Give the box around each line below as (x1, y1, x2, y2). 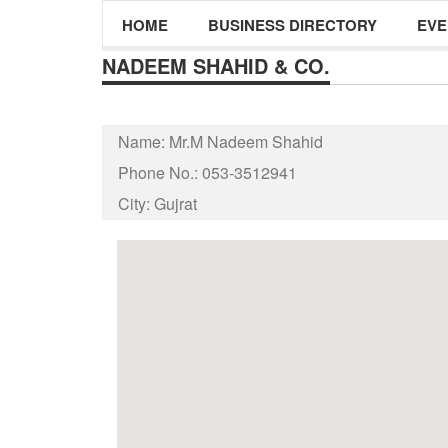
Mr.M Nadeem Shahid (169, 130, 323, 153)
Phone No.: (118, 161, 202, 184)
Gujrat (154, 192, 197, 215)
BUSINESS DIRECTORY (208, 14, 377, 36)
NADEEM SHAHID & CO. (102, 51, 330, 80)
